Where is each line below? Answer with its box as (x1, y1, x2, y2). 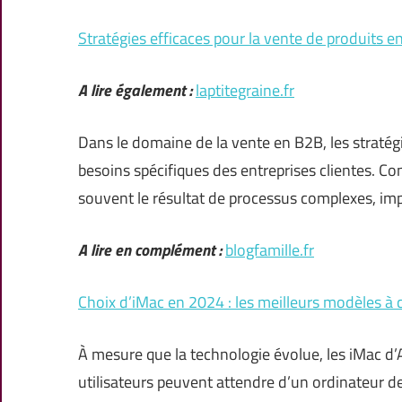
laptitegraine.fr (196, 78, 294, 103)
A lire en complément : (78, 238, 222, 263)
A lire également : (78, 78, 192, 103)
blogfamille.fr (225, 238, 314, 263)
